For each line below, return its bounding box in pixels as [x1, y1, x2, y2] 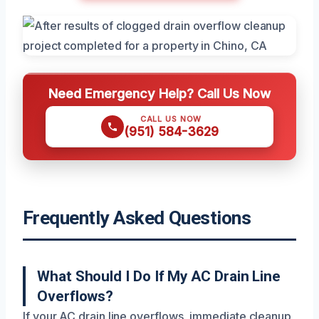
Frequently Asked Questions [23, 207, 251, 229]
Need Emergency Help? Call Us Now [48, 85, 271, 101]
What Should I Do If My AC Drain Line [37, 268, 281, 285]
